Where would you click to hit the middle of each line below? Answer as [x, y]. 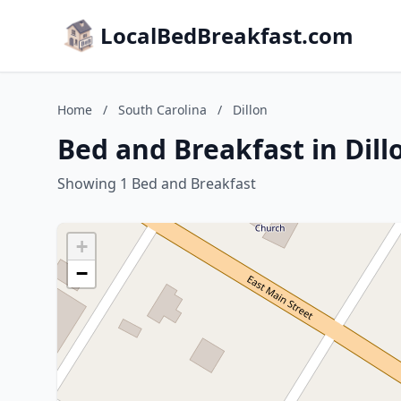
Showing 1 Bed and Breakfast [157, 183]
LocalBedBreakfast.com [227, 35]
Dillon [250, 110]
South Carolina [162, 110]
